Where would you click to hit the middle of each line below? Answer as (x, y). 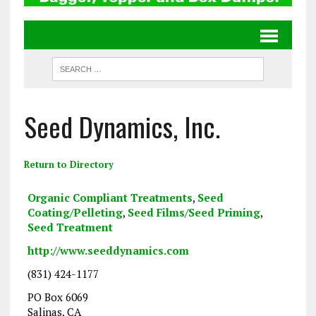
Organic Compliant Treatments (110, 198)
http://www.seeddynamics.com (108, 251)
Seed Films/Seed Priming (194, 213)
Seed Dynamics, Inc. (122, 127)
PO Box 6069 (57, 297)
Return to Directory (68, 165)
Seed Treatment (70, 227)
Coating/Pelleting (75, 213)
